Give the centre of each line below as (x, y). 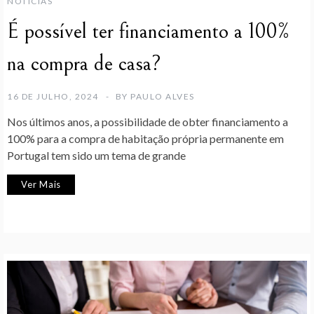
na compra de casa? (84, 64)
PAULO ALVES (163, 97)
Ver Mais (41, 185)
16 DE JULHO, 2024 (53, 97)
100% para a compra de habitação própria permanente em (145, 139)
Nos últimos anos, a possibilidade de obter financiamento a (148, 122)
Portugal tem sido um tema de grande (96, 156)
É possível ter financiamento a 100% (148, 32)
